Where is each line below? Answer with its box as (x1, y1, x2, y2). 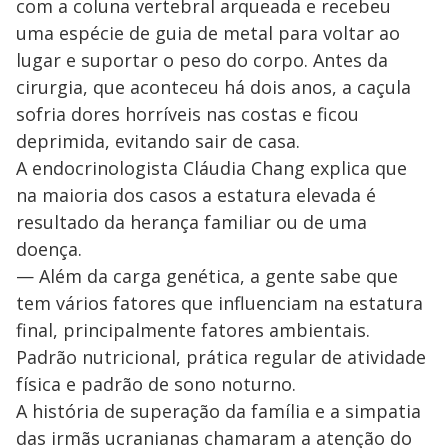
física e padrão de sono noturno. (16, 372, 296, 396)
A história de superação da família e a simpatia (16, 399, 421, 423)
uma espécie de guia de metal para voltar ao (16, 21, 400, 45)
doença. (16, 237, 82, 261)
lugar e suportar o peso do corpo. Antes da (16, 48, 388, 72)
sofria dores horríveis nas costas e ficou (16, 102, 359, 126)
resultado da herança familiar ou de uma (16, 210, 367, 234)
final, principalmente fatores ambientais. (16, 318, 370, 342)
